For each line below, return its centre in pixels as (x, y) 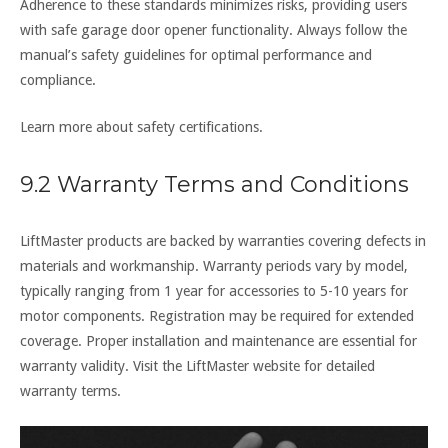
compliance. (58, 80)
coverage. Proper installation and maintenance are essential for (218, 340)
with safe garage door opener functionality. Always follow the (213, 30)
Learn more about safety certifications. (141, 126)
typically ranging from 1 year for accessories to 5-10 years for (214, 290)
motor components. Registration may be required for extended (217, 315)
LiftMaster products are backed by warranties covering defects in (223, 240)
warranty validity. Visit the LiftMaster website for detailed (197, 365)
